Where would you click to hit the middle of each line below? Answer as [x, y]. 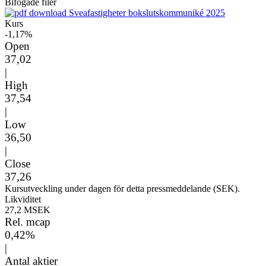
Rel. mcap [28, 222]
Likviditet [23, 199]
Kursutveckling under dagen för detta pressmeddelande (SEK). [122, 189]
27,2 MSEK [28, 210]
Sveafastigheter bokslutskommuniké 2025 [146, 13]
